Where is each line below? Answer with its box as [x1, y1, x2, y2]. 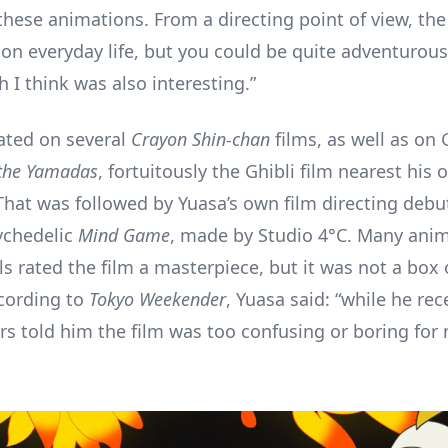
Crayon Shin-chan [131, 126, 270, 151]
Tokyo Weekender [89, 286, 226, 311]
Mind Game [78, 222, 170, 247]
